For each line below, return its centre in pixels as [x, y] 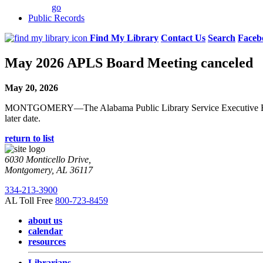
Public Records [56, 18]
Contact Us [183, 38]
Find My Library [124, 38]
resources [47, 241]
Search [222, 38]
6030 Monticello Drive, [48, 159]
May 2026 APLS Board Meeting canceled [129, 63]
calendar [45, 231]
